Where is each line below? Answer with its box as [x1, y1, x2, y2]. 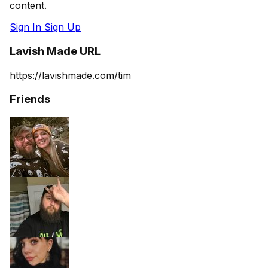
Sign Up [44, 21, 81, 33]
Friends [10, 92, 50, 106]
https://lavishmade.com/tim [10, 69, 131, 81]
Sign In [10, 21, 44, 33]
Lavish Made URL [10, 44, 100, 58]
